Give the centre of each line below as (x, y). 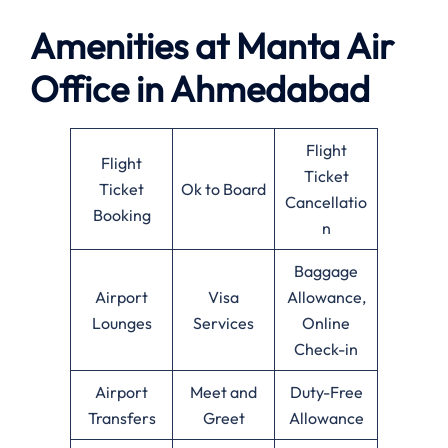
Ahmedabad (270, 88)
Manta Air (315, 45)
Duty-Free (326, 391)
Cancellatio (326, 201)
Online (326, 322)
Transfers (121, 417)
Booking (121, 214)
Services (223, 322)
